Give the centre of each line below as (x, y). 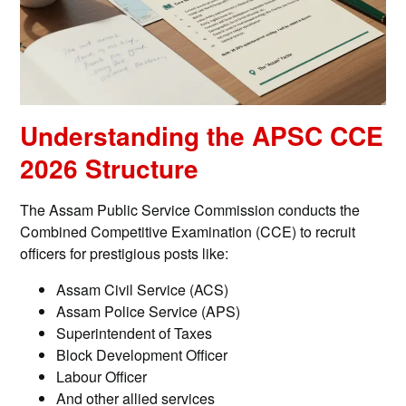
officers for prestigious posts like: (125, 254)
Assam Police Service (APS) (149, 312)
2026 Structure (110, 169)
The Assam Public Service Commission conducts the (190, 210)
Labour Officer (102, 377)
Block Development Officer (142, 355)
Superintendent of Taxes (135, 333)
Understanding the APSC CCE (202, 136)
